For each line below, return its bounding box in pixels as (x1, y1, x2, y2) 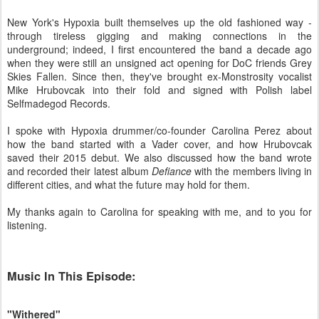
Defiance (152, 163, 192, 178)
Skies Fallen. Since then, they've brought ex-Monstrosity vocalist (7, 68, 312, 83)
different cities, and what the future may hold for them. (7, 177, 250, 192)
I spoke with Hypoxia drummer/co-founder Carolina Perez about (7, 122, 312, 137)
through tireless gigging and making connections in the (7, 28, 312, 43)
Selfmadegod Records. (7, 95, 110, 110)
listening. (7, 217, 47, 232)
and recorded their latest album (7, 163, 152, 178)
